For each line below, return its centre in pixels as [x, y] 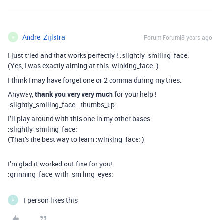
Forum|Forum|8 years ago [178, 37]
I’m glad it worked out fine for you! [60, 164]
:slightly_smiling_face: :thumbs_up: [62, 104]
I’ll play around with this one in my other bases [79, 119]
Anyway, [21, 94]
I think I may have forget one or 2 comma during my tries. [95, 80]
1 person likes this [50, 200]
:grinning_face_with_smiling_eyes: [61, 174]
